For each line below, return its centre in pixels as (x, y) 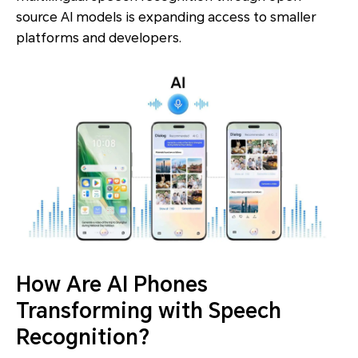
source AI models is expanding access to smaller (166, 18)
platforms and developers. (99, 38)
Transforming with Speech (149, 310)
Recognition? (83, 337)
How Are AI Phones (112, 284)
